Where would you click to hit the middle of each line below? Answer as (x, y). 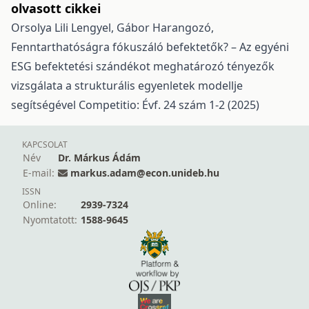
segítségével (45, 105)
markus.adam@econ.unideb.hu (145, 173)
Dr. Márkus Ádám (99, 158)
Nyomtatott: (50, 220)
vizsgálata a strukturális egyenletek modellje (127, 86)
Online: (40, 205)
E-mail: (39, 173)
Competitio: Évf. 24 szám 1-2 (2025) (169, 105)
